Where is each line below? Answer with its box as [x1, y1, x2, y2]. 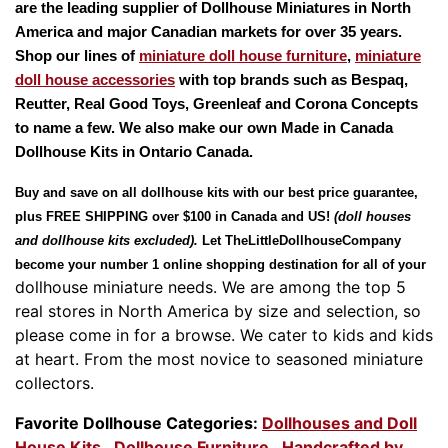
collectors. [15, 372, 94, 393]
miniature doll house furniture [139, 47, 347, 64]
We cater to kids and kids [240, 324, 433, 345]
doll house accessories [15, 71, 175, 88]
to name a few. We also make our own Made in [15, 119, 340, 136]
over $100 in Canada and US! [148, 208, 334, 224]
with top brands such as [175, 71, 351, 88]
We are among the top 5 [222, 276, 406, 297]
